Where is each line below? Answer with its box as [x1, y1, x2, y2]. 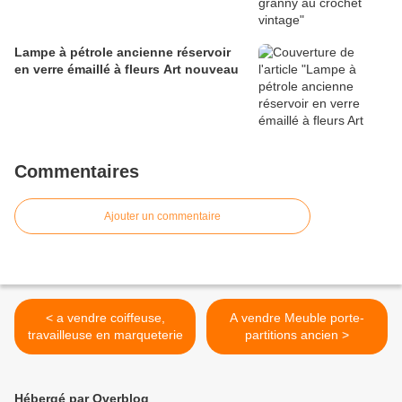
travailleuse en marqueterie [27, 328, 183, 343]
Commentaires [14, 162, 139, 182]
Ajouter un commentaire [104, 210, 221, 223]
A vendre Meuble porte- [230, 310, 364, 326]
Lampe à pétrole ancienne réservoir [14, 45, 231, 60]
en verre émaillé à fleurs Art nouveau [14, 62, 239, 77]
